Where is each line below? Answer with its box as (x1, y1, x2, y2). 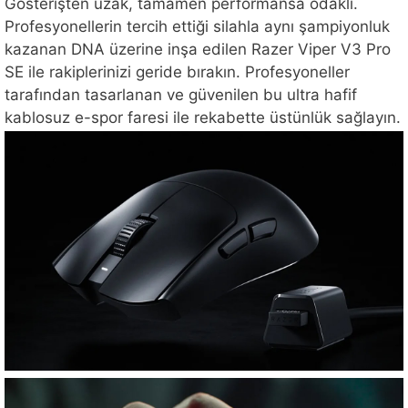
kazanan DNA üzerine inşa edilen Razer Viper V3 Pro (5, 40, 391, 59)
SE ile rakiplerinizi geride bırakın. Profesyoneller (5, 63, 350, 82)
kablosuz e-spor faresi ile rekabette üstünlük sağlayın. (5, 108, 401, 127)
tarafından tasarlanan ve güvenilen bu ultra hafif (5, 86, 357, 105)
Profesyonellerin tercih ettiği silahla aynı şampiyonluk (5, 17, 390, 36)
